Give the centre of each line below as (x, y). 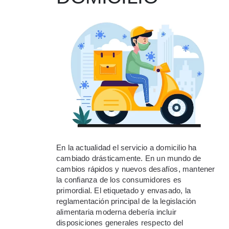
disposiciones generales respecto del (120, 223)
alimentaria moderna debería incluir (116, 212)
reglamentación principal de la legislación (126, 201)
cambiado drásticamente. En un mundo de (129, 158)
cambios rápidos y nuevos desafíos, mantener (136, 169)
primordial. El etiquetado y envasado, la (123, 191)
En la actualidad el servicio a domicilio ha (127, 148)
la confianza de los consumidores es (119, 180)
